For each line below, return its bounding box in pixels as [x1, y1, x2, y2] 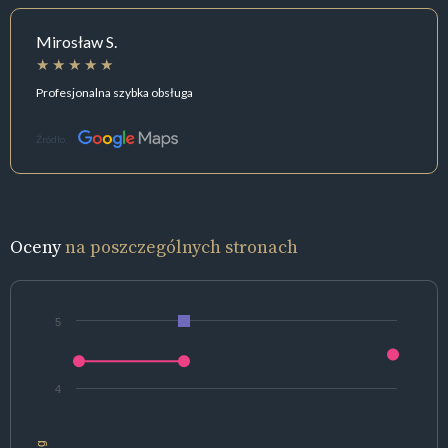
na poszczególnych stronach [65, 234, 298, 260]
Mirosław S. [36, 32, 117, 52]
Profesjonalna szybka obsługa [36, 84, 193, 100]
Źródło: [36, 133, 68, 146]
